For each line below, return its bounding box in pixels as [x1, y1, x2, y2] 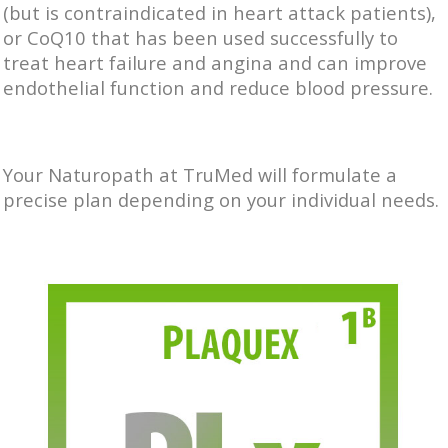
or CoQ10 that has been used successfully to [3, 25, 398, 51]
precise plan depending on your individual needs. [3, 187, 444, 213]
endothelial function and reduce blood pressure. [3, 75, 433, 101]
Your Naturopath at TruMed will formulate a [3, 162, 397, 188]
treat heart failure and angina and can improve [3, 50, 427, 76]
